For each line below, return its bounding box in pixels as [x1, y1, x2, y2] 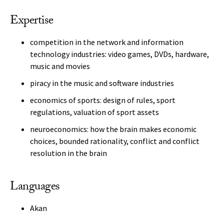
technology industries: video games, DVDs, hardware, [30, 49, 209, 59]
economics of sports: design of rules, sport [30, 95, 175, 105]
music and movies [30, 61, 90, 71]
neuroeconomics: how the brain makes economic [30, 124, 196, 134]
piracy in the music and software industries [30, 78, 174, 88]
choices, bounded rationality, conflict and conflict [30, 136, 199, 146]
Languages [10, 177, 60, 198]
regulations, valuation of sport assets [30, 107, 159, 117]
